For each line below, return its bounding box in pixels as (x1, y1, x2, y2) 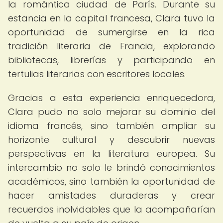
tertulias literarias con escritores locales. (8, 68, 186, 80)
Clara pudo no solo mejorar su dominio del (8, 106, 215, 118)
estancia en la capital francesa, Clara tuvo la (8, 12, 215, 24)
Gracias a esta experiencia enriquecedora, (8, 92, 215, 104)
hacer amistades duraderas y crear (8, 189, 215, 202)
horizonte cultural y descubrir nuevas (8, 133, 215, 146)
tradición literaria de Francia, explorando (8, 40, 215, 52)
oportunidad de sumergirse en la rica (8, 26, 215, 38)
